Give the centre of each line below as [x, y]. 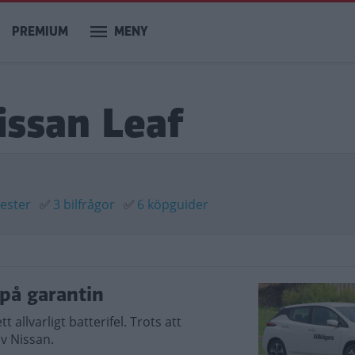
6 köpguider [173, 204]
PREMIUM [40, 32]
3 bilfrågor [84, 204]
